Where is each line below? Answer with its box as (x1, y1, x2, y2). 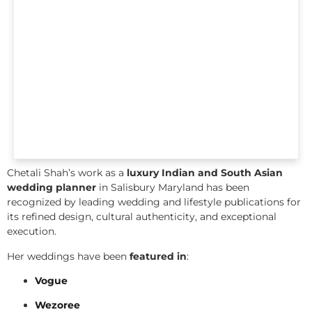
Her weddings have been (7, 249, 130, 263)
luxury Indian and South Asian (127, 166, 283, 180)
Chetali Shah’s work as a (7, 166, 127, 180)
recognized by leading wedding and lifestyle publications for (7, 196, 301, 209)
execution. (7, 225, 56, 238)
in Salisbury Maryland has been (96, 181, 249, 194)
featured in (130, 249, 187, 263)
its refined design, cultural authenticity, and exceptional (7, 210, 276, 224)
